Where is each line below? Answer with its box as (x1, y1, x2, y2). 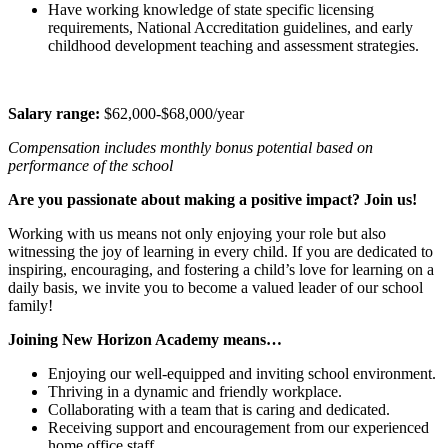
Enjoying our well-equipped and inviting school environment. (48, 364, 436, 382)
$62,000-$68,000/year (100, 104, 244, 122)
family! (8, 296, 53, 314)
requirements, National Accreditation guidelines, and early (48, 18, 413, 36)
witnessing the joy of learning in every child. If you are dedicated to (8, 242, 433, 260)
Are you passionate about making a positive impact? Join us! (8, 190, 417, 208)
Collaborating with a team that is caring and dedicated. (48, 400, 390, 418)
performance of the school (8, 156, 173, 174)
